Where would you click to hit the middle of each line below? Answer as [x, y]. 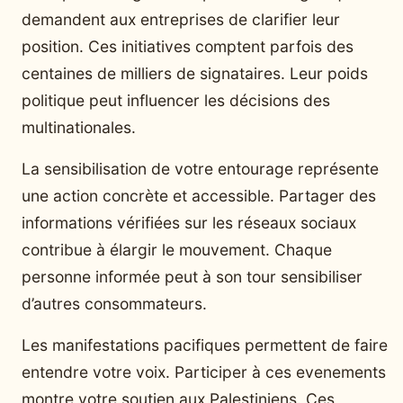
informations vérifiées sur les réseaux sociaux [189, 222]
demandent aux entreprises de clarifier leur [181, 19]
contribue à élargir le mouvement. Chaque [177, 249]
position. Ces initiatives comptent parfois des [188, 46]
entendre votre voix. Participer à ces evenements [204, 372]
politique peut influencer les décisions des [176, 100]
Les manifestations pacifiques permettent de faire [205, 345]
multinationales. [79, 127]
